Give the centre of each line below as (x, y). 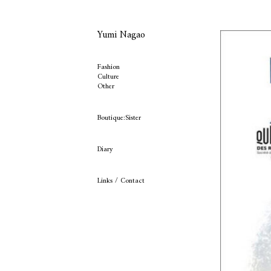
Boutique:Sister (119, 118)
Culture (109, 77)
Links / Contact (121, 181)
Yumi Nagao (122, 35)
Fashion (109, 67)
